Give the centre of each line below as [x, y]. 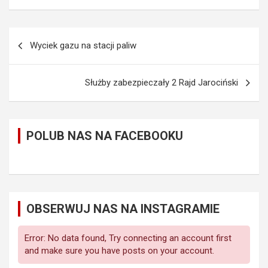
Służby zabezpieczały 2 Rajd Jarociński [162, 83]
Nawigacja [44, 36]
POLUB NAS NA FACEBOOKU [105, 136]
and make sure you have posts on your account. [119, 251]
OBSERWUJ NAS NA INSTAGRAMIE [123, 209]
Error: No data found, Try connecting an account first [128, 238]
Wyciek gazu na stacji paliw [83, 46]
